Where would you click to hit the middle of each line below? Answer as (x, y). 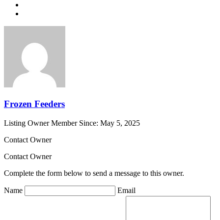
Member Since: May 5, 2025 (96, 123)
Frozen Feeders (34, 104)
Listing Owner (27, 123)
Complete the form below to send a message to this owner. (94, 173)
